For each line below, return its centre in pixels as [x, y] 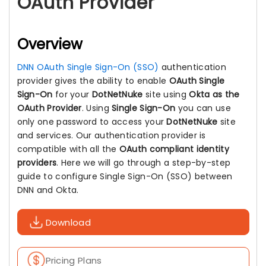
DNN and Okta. [48, 190]
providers [37, 163]
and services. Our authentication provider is [111, 135]
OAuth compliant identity [174, 149]
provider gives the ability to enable [93, 81]
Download [68, 222]
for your [72, 94]
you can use [203, 108]
